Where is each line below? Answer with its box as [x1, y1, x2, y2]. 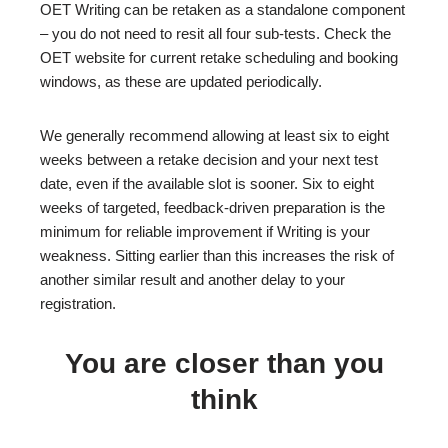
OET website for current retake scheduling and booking [40, 49, 398, 66]
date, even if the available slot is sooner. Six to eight [40, 175, 374, 192]
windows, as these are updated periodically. [40, 73, 322, 90]
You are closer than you [64, 348, 384, 379]
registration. [40, 295, 116, 312]
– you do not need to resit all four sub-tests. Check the [40, 25, 391, 42]
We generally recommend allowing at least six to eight [40, 127, 389, 144]
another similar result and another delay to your [40, 271, 345, 288]
